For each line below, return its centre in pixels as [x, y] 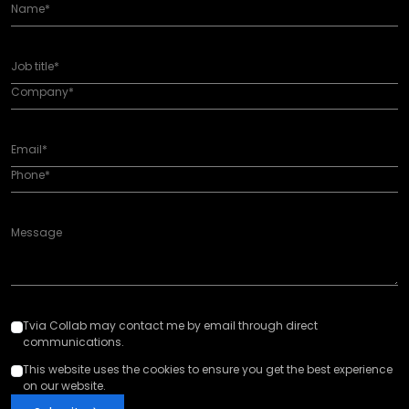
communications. [73, 342]
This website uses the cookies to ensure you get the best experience [208, 370]
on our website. [64, 386]
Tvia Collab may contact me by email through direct [170, 326]
